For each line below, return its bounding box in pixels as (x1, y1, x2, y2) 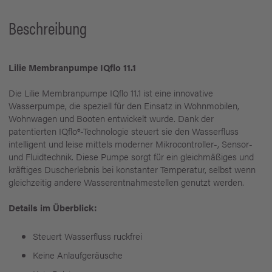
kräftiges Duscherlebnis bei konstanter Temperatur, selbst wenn (8, 163, 256, 175)
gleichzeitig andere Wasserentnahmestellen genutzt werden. (8, 175, 244, 188)
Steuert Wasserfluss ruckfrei (33, 229, 142, 242)
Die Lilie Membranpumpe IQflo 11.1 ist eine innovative (8, 86, 213, 99)
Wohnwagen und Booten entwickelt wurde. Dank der (8, 112, 214, 124)
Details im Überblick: (8, 201, 97, 214)
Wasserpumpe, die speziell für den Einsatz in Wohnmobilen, (8, 99, 239, 112)
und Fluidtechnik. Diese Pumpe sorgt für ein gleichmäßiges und (8, 150, 254, 163)
